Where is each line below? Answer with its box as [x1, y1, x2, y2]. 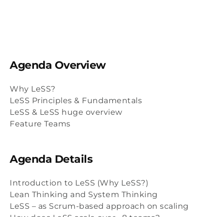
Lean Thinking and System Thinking [10, 190, 158, 199]
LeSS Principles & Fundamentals [10, 96, 142, 105]
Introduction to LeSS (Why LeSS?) [10, 178, 148, 187]
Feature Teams [10, 119, 71, 128]
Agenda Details [10, 153, 93, 166]
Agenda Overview [10, 59, 106, 72]
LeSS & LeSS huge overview [10, 108, 123, 117]
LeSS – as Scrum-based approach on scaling [10, 201, 189, 211]
